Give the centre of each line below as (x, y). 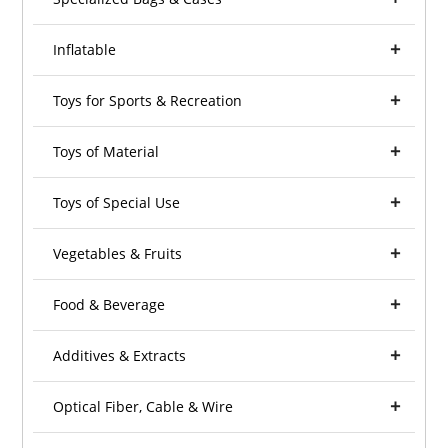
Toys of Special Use (117, 203)
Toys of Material (106, 152)
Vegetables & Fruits (118, 254)
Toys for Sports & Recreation (148, 101)
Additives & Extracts (120, 356)
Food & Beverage (109, 305)
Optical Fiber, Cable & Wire (143, 407)
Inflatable (85, 50)
